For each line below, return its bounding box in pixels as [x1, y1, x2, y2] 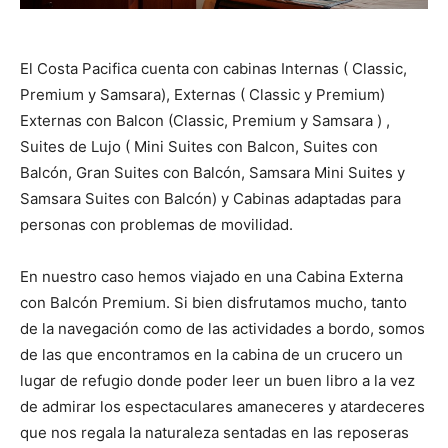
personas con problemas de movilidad [20, 214, 289, 234]
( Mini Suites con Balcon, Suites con [121, 136, 378, 156]
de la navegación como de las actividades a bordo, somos [20, 318, 425, 338]
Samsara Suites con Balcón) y [20, 188, 229, 208]
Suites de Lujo [20, 136, 121, 156]
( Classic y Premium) [236, 84, 385, 104]
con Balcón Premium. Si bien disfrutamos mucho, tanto [20, 292, 407, 312]
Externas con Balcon [20, 110, 164, 130]
